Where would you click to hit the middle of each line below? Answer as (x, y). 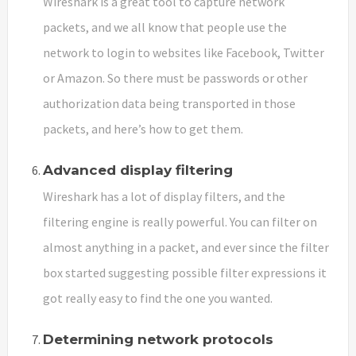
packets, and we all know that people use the (165, 27)
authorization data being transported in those (169, 103)
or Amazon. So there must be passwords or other (175, 77)
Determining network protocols (158, 339)
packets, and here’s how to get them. (143, 128)
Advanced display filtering (138, 170)
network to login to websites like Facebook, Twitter (184, 52)
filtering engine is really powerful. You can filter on (180, 221)
